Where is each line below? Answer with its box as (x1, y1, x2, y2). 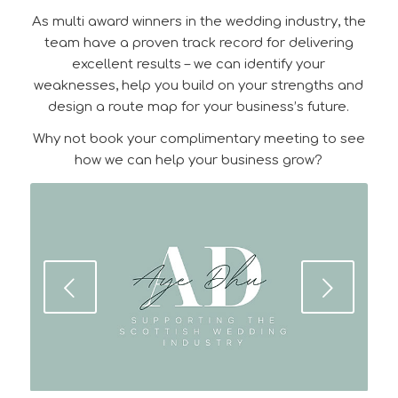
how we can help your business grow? (75, 153, 323, 169)
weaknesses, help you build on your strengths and (34, 77, 364, 93)
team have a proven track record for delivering (44, 35, 354, 51)
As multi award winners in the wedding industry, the (31, 13, 366, 29)
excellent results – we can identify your (72, 56, 326, 72)
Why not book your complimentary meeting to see (32, 131, 365, 147)
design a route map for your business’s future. (48, 99, 350, 115)
